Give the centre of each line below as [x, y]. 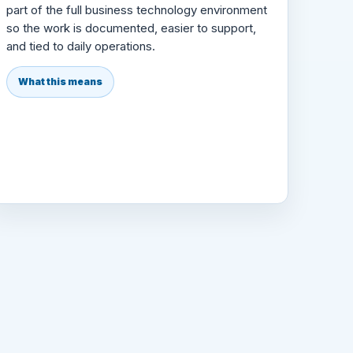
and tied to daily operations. [80, 46]
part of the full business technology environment [136, 9]
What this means [60, 81]
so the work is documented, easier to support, [131, 28]
